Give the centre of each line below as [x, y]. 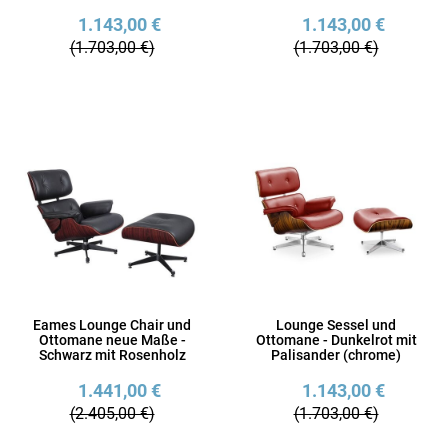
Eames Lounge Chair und [112, 325]
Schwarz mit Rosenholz [112, 355]
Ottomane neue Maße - [112, 340]
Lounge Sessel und [336, 325]
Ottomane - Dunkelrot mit [336, 340]
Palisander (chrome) [336, 355]
